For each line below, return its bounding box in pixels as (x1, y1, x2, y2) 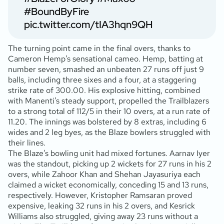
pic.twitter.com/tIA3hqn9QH (24, 17, 153, 31)
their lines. (8, 137, 45, 148)
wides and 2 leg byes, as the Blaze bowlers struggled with (8, 126, 210, 137)
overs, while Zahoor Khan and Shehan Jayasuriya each (8, 168, 200, 179)
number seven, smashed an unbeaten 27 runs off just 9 (8, 63, 204, 74)
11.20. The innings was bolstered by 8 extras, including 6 (8, 116, 206, 127)
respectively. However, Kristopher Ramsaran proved (8, 189, 192, 200)
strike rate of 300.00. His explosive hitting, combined (8, 84, 200, 95)
